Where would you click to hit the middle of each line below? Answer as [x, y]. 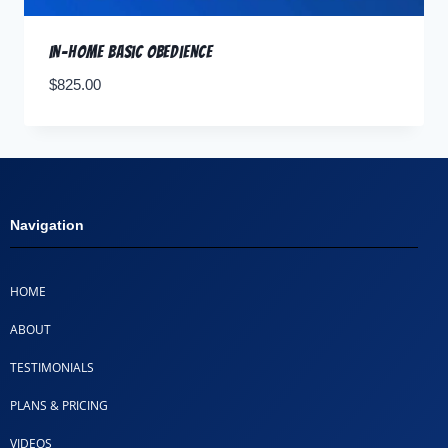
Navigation [47, 225]
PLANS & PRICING [59, 406]
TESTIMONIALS [52, 368]
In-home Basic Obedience [130, 52]
